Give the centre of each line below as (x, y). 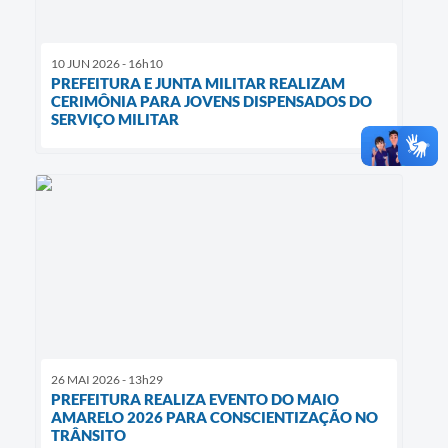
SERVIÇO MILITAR (115, 119)
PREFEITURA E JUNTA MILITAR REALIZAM (198, 83)
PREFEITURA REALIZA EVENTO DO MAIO (195, 399)
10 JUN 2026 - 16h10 (107, 64)
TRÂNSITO (88, 435)
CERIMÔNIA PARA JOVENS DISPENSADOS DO (211, 101)
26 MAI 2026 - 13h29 (107, 380)
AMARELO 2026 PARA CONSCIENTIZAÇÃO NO (214, 417)
